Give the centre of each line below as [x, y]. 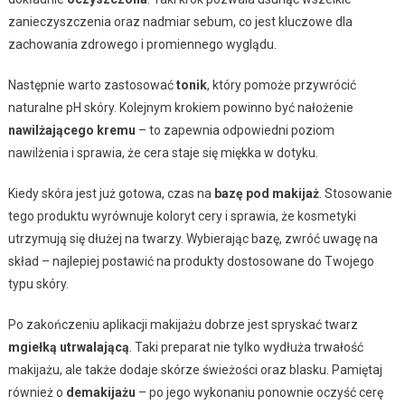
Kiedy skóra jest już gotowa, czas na [111, 193]
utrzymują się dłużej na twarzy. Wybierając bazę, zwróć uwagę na [193, 238]
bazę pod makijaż [266, 193]
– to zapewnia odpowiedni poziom [235, 130]
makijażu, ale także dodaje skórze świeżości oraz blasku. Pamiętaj [195, 369]
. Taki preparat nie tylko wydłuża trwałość [246, 347]
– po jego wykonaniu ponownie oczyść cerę [259, 392]
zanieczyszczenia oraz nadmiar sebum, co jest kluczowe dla [180, 21]
